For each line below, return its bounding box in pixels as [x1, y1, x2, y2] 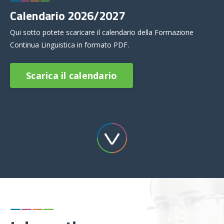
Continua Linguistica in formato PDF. [10, 40, 131, 50]
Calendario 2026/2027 [10, 6, 125, 25]
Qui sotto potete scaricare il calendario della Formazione [10, 27, 193, 37]
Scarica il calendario [26, 69, 117, 81]
